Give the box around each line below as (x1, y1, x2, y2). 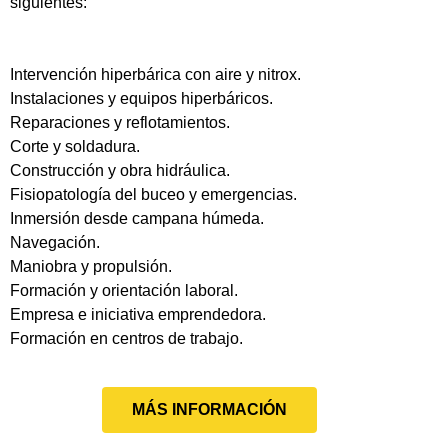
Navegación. (10, 234, 100, 252)
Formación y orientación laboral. (10, 282, 238, 300)
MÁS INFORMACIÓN (131, 401, 287, 419)
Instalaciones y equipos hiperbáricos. (10, 90, 273, 108)
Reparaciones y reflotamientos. (10, 114, 230, 132)
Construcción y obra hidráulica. (10, 162, 230, 180)
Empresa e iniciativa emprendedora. (10, 306, 266, 324)
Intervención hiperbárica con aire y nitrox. (10, 66, 301, 84)
